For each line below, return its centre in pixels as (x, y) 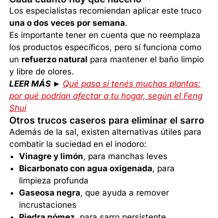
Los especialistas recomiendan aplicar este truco (106, 10)
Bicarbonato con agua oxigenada (86, 168)
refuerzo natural (55, 59)
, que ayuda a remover (125, 192)
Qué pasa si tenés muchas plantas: (132, 83)
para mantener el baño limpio (146, 59)
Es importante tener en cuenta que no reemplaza (105, 35)
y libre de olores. (42, 71)
